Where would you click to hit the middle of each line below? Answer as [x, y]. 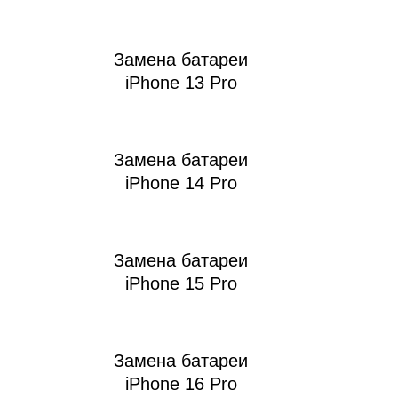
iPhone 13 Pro [181, 83]
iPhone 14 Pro [181, 183]
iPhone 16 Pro [181, 384]
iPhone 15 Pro [181, 284]
